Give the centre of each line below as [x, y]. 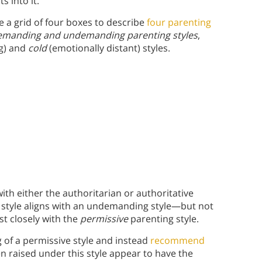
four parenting [179, 23]
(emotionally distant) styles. [110, 48]
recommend [177, 241]
